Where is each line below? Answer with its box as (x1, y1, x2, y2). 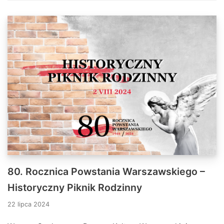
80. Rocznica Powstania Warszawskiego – (7, 165, 205, 177)
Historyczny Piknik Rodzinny (7, 181, 142, 193)
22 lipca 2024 (7, 200, 49, 208)
